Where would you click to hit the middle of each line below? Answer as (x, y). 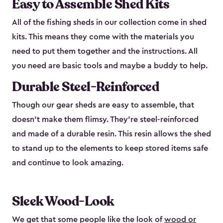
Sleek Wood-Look (63, 202)
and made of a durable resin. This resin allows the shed (111, 134)
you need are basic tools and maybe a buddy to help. (110, 66)
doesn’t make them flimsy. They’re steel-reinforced (105, 120)
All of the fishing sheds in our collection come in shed (109, 23)
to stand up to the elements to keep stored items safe (110, 149)
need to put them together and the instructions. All (105, 52)
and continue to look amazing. (68, 163)
